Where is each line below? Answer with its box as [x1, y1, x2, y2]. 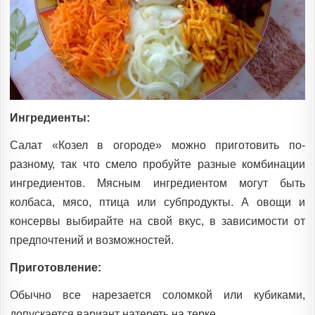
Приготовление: [10, 261, 101, 274]
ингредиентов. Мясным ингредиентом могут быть [10, 176, 305, 189]
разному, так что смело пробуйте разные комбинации [10, 157, 305, 170]
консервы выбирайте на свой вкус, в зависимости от [10, 214, 305, 227]
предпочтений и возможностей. [10, 233, 174, 246]
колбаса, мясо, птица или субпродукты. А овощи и [10, 195, 305, 208]
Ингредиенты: [10, 111, 90, 124]
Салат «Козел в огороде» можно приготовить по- [10, 139, 305, 151]
